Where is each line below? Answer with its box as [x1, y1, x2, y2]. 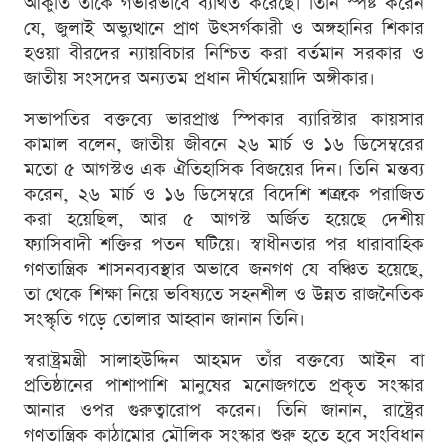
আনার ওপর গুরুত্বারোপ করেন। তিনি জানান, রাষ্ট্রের [24, 398, 424, 424]
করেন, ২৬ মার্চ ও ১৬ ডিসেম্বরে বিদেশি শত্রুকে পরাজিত [24, 182, 424, 208]
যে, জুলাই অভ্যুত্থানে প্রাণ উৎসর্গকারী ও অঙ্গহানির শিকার [24, 16, 424, 42]
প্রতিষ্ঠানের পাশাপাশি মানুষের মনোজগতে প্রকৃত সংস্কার [24, 373, 424, 399]
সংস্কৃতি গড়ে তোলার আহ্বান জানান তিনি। [24, 307, 305, 333]
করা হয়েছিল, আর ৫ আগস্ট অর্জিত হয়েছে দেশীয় [24, 207, 424, 233]
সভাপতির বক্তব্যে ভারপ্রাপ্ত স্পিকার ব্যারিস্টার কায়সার [24, 107, 424, 133]
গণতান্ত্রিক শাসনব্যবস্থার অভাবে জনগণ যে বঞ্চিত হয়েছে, [24, 257, 424, 283]
